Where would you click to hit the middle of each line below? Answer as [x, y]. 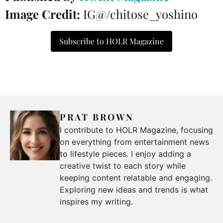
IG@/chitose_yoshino [140, 14]
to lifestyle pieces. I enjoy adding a [125, 154]
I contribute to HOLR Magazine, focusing [136, 130]
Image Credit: [44, 14]
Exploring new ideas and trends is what [134, 190]
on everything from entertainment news [134, 142]
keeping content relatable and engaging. [136, 178]
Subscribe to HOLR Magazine [111, 41]
